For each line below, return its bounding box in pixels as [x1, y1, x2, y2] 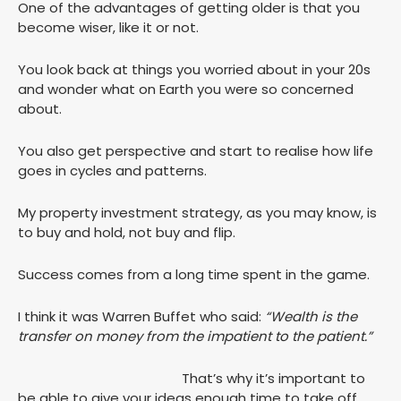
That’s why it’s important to [182, 369, 365, 388]
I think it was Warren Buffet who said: [18, 307, 265, 327]
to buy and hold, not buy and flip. [18, 223, 235, 243]
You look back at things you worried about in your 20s [18, 60, 371, 80]
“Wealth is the [265, 307, 357, 327]
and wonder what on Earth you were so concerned [18, 80, 354, 99]
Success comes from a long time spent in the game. [18, 265, 370, 285]
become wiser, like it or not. [18, 18, 199, 38]
